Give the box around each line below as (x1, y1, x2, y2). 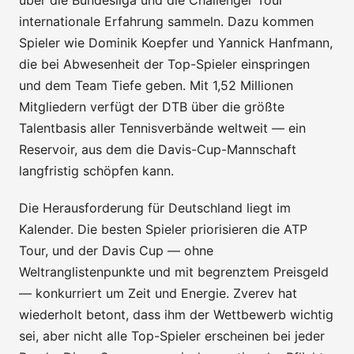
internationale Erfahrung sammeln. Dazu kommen (19, 13, 314, 29)
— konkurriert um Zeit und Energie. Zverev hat (19, 284, 297, 301)
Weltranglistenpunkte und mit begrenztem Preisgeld (19, 263, 329, 280)
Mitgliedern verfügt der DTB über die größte (19, 98, 284, 115)
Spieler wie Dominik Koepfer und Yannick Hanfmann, (19, 34, 333, 51)
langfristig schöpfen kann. (19, 162, 174, 179)
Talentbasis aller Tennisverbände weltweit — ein (19, 119, 306, 136)
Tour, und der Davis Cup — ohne (19, 242, 213, 258)
